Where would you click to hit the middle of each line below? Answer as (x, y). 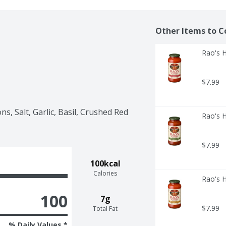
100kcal (105, 163)
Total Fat (105, 208)
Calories (105, 173)
